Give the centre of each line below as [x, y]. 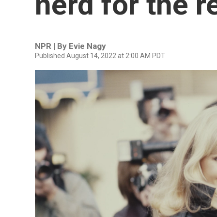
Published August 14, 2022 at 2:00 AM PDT [100, 56]
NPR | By [52, 46]
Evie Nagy [87, 46]
